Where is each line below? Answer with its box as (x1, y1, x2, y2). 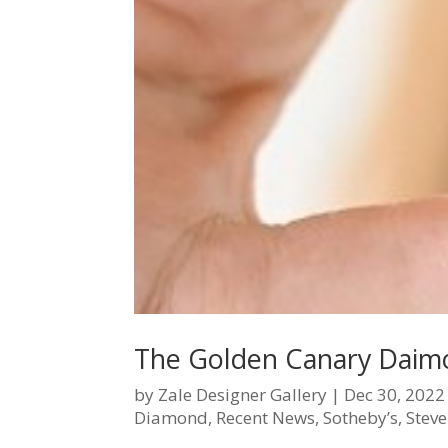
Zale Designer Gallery (158, 383, 328, 407)
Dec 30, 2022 (344, 383, 446, 407)
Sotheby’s (323, 406, 399, 430)
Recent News (216, 406, 316, 430)
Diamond (134, 406, 209, 430)
